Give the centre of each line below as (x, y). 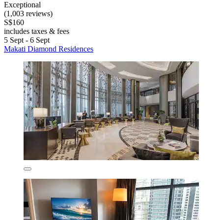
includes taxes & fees (37, 31)
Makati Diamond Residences (49, 49)
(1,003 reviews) (28, 13)
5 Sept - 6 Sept (27, 40)
